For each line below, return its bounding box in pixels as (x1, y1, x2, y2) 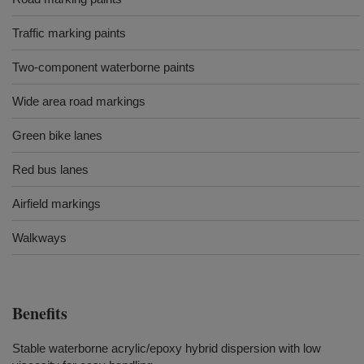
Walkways (12, 231, 67, 245)
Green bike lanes (12, 128, 102, 142)
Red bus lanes (12, 162, 89, 176)
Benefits (12, 301, 67, 325)
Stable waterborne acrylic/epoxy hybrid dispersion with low (12, 341, 321, 355)
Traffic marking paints (12, 26, 126, 40)
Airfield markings (12, 197, 101, 210)
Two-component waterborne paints (12, 60, 195, 74)
